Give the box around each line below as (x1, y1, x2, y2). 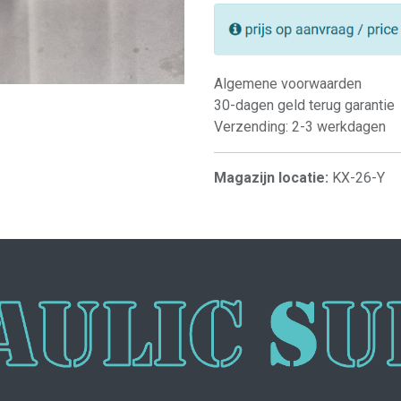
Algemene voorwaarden (214, 75, 362, 92)
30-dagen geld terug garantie (214, 97, 395, 114)
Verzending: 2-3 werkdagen (214, 118, 386, 135)
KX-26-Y (332, 169, 385, 186)
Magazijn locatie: (214, 169, 332, 186)
